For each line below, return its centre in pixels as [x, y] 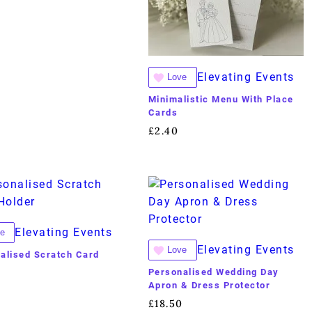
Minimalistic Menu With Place [221, 99]
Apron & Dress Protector [209, 285]
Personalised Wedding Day [213, 272]
